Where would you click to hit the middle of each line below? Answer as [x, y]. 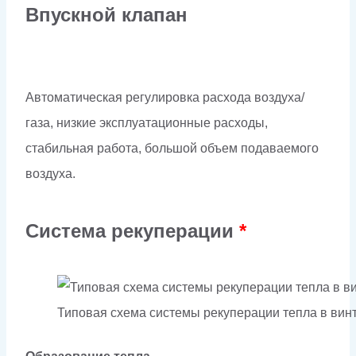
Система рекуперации [132, 230]
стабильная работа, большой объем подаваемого [172, 148]
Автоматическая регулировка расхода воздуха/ [165, 97]
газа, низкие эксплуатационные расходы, [147, 122]
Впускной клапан [106, 14]
